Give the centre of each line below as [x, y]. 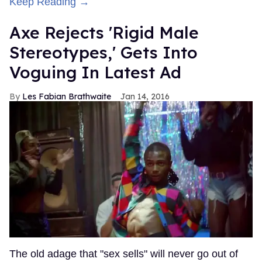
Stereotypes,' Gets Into [104, 53]
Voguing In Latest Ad [95, 73]
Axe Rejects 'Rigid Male [104, 33]
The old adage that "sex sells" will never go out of [124, 254]
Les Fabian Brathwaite [67, 97]
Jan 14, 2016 [145, 97]
